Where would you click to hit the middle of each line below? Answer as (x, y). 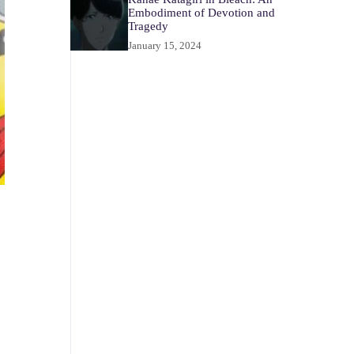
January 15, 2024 (165, 45)
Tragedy (149, 26)
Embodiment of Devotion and (202, 13)
